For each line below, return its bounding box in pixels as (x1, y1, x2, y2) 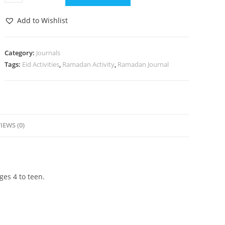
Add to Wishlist (17, 16, 68, 25)
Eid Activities (22, 60, 60, 69)
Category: (5, 48, 37, 57)
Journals (36, 48, 61, 57)
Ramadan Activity (62, 60, 115, 69)
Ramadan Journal (118, 60, 169, 69)
